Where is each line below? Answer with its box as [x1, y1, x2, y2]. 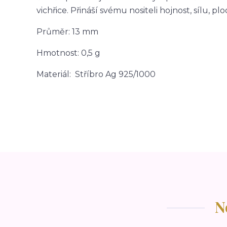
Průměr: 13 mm [36, 27, 98, 37]
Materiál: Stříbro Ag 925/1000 [36, 69, 156, 80]
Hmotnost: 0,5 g [36, 48, 100, 58]
